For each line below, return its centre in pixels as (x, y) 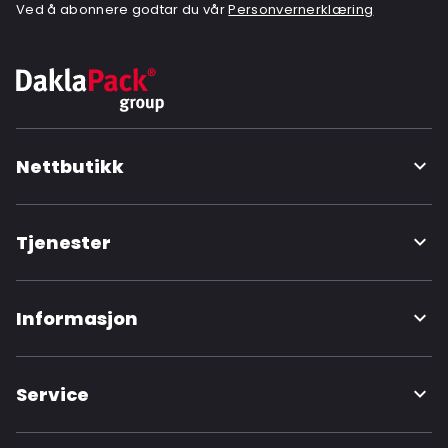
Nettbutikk (70, 166)
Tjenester (64, 242)
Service (53, 394)
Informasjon (77, 318)
